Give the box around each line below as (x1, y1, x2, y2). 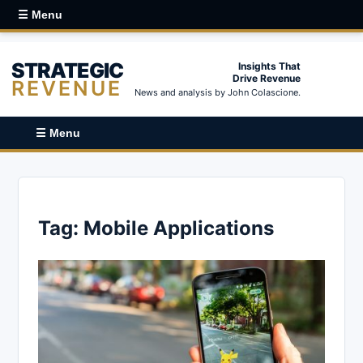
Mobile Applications (83, 216, 274, 240)
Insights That (238, 60, 301, 72)
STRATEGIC (11, 58, 123, 83)
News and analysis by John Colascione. (135, 87, 301, 98)
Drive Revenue (233, 72, 301, 84)
